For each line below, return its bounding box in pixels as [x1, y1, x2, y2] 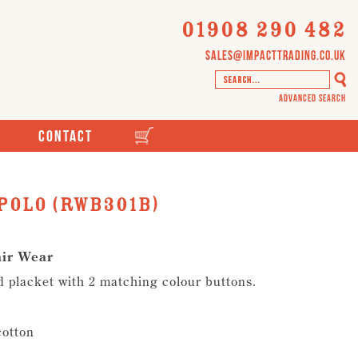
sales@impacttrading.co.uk [205, 48, 346, 62]
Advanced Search [279, 92, 346, 103]
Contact [38, 127, 93, 145]
